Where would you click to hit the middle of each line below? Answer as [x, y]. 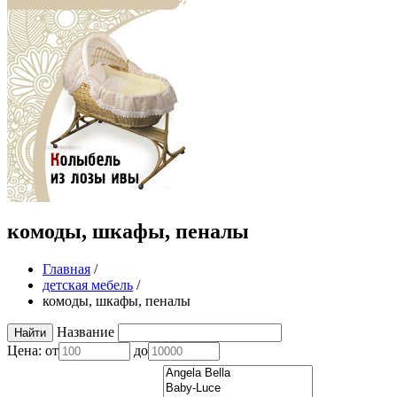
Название [86, 331]
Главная [66, 269]
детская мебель [88, 284]
